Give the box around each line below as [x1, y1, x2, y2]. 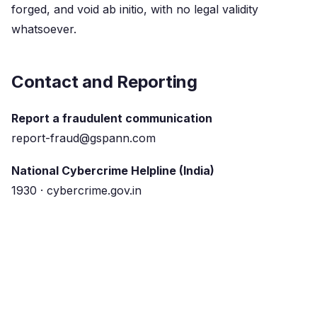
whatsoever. [11, 22, 76, 36]
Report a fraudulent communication [11, 111, 212, 125]
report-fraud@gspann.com [11, 131, 156, 145]
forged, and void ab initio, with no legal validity [11, 2, 258, 16]
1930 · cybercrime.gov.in [11, 183, 142, 197]
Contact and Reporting [11, 71, 197, 92]
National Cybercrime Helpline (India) [11, 163, 214, 178]
